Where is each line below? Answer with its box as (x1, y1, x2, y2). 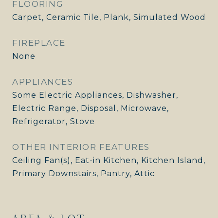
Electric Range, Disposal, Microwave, (12, 104, 169, 113)
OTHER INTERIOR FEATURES (12, 142, 150, 152)
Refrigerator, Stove (12, 117, 95, 126)
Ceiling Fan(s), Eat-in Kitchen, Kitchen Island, (12, 156, 205, 165)
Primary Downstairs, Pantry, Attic (12, 169, 155, 178)
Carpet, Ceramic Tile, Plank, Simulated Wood (12, 13, 206, 22)
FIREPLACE (12, 38, 66, 48)
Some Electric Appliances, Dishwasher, (12, 91, 178, 100)
